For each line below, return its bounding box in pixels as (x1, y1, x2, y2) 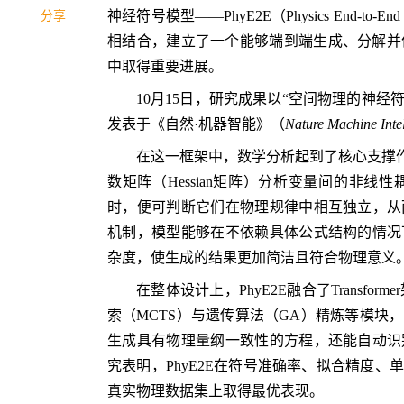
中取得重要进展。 (107, 59, 223, 75)
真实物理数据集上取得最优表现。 (107, 382, 324, 399)
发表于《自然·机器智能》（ (107, 115, 285, 132)
